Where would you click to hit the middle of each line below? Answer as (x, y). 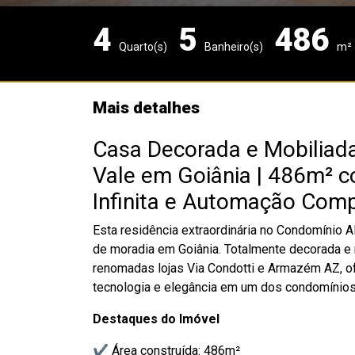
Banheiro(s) (234, 47)
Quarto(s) (143, 47)
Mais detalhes (146, 108)
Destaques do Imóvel (156, 319)
